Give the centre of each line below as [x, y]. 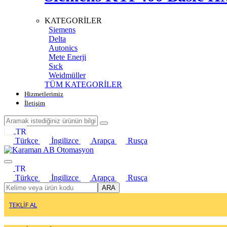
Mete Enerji [67, 57]
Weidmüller [67, 75]
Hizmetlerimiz [44, 94]
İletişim [35, 103]
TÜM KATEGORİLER [83, 85]
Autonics [63, 48]
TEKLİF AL [23, 205]
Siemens [62, 30]
